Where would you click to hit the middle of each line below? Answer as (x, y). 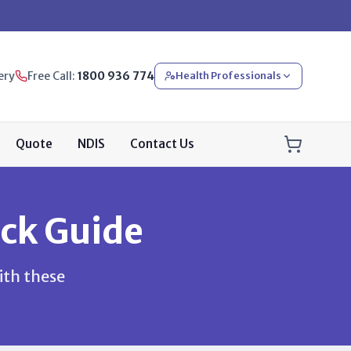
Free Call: (52, 76)
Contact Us (162, 143)
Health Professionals (228, 76)
